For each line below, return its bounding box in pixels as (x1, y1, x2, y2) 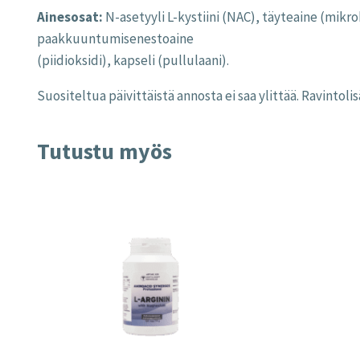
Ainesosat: (37, 8, 103, 27)
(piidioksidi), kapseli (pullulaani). (37, 51, 229, 70)
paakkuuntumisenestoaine (37, 30, 194, 48)
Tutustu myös (37, 137, 172, 166)
